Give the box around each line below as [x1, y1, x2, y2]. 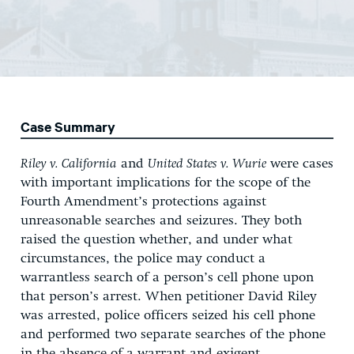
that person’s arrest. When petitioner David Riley [21, 289, 317, 303]
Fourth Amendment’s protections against [21, 194, 266, 209]
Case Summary [21, 116, 115, 136]
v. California [50, 156, 117, 171]
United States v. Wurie [148, 156, 266, 171]
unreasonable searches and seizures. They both [21, 213, 302, 228]
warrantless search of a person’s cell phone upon [21, 270, 314, 284]
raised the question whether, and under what [21, 232, 292, 247]
